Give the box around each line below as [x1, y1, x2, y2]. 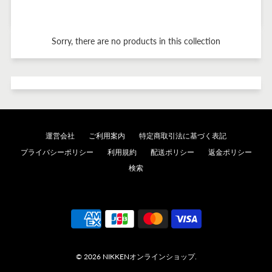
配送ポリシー [150, 147, 194, 157]
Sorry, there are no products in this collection [52, 36, 220, 47]
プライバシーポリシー [20, 147, 93, 157]
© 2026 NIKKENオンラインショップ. [75, 251, 197, 261]
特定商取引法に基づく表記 [139, 131, 226, 141]
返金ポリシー [208, 147, 252, 157]
